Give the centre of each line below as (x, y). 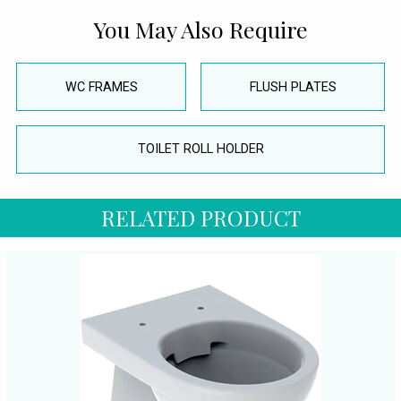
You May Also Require (200, 29)
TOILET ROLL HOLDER (200, 149)
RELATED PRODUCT (200, 217)
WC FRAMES (101, 87)
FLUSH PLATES (293, 87)
